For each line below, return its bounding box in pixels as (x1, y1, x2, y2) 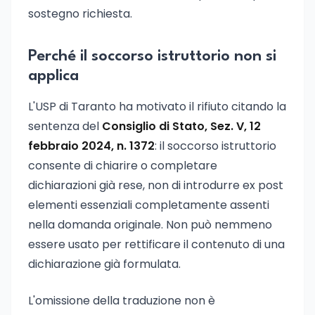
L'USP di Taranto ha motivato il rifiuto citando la (28, 98, 286, 115)
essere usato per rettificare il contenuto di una (28, 236, 285, 252)
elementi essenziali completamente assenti (28, 197, 269, 213)
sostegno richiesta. (28, 6, 132, 22)
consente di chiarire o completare (28, 157, 217, 174)
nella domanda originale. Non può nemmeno (28, 217, 272, 233)
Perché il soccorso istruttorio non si (28, 49, 276, 64)
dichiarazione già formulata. (28, 256, 181, 272)
